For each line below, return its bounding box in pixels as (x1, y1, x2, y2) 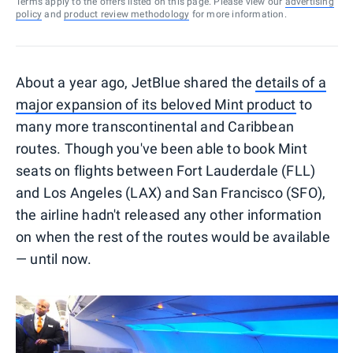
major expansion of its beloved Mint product (16, 95, 296, 113)
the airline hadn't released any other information (16, 206, 321, 223)
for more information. (189, 8, 287, 20)
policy (16, 8, 43, 20)
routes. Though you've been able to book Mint (16, 139, 307, 157)
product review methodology (64, 8, 190, 20)
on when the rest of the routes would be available (16, 228, 330, 245)
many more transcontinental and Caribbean (16, 117, 295, 135)
